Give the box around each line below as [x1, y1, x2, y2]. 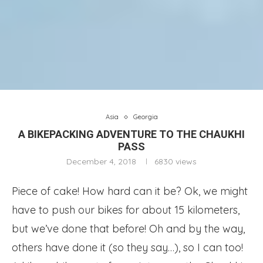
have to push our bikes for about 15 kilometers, [12, 203, 240, 217]
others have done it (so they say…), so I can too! [12, 241, 243, 254]
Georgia [133, 113, 158, 121]
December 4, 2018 [66, 156, 136, 167]
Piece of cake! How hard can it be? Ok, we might [12, 184, 248, 198]
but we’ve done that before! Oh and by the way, [12, 222, 245, 235]
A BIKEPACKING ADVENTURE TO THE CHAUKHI [18, 128, 245, 140]
